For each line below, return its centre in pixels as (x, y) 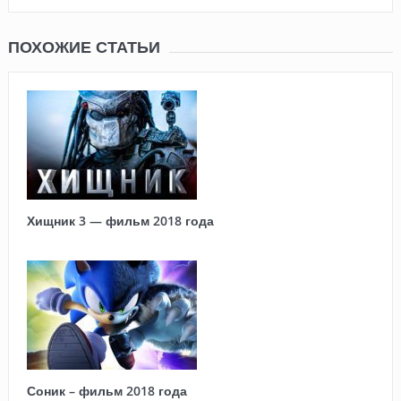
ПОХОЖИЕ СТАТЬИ (84, 47)
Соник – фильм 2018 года (107, 390)
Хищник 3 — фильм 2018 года (120, 220)
